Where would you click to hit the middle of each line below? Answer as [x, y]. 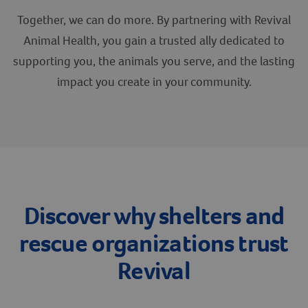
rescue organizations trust [154, 243]
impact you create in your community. [154, 82]
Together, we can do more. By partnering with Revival [154, 20]
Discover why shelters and [154, 216]
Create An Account [154, 28]
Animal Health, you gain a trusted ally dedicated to [154, 41]
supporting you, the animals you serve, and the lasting [154, 61]
